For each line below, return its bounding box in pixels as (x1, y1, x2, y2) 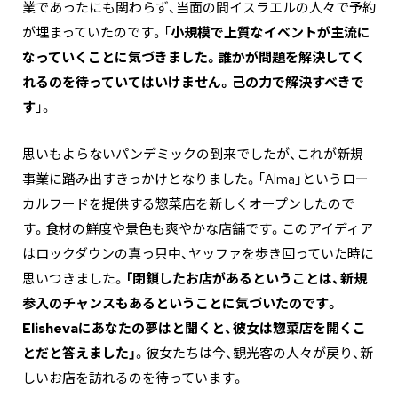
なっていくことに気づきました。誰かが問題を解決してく (22, 48, 365, 67)
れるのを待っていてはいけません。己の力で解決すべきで (22, 73, 364, 92)
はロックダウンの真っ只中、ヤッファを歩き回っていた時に (22, 244, 374, 263)
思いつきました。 (22, 269, 125, 288)
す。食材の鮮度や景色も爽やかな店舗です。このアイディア (22, 219, 373, 238)
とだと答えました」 (22, 344, 136, 362)
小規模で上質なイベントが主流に (171, 23, 370, 42)
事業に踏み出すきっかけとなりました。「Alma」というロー (22, 170, 369, 188)
